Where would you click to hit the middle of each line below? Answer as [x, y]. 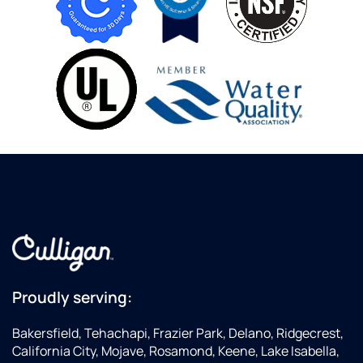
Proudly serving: [72, 298]
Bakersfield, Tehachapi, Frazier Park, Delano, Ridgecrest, [178, 333]
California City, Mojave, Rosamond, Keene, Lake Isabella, [176, 351]
